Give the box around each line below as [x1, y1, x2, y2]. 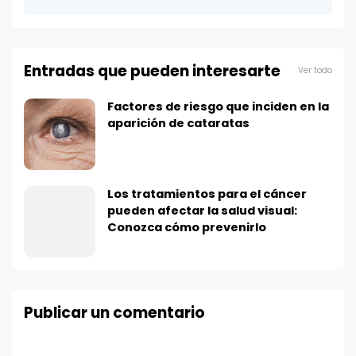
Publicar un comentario [24, 301, 205, 323]
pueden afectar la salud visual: [107, 202, 297, 219]
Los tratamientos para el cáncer [107, 185, 307, 202]
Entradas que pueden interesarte [24, 60, 281, 82]
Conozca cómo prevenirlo [107, 219, 266, 235]
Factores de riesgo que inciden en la [107, 98, 329, 114]
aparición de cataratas [107, 114, 250, 131]
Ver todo [298, 64, 332, 77]
